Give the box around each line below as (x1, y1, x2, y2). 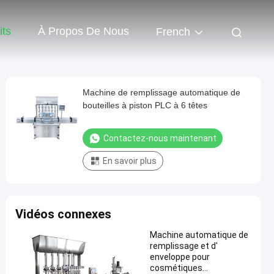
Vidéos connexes (15, 207, 111, 221)
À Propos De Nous (38, 25, 129, 38)
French (156, 26, 190, 39)
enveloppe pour (150, 252, 210, 262)
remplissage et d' (150, 241, 218, 251)
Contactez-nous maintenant (103, 133, 217, 143)
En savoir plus (103, 156, 157, 166)
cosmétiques (150, 263, 202, 273)
